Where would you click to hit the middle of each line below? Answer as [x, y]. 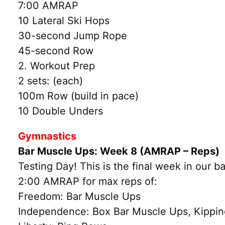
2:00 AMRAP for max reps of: [88, 181]
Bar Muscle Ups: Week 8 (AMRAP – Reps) [119, 151]
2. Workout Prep [57, 66]
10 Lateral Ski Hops [64, 20]
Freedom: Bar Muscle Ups [79, 196]
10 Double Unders [61, 111]
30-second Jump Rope [73, 35]
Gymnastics [47, 136]
